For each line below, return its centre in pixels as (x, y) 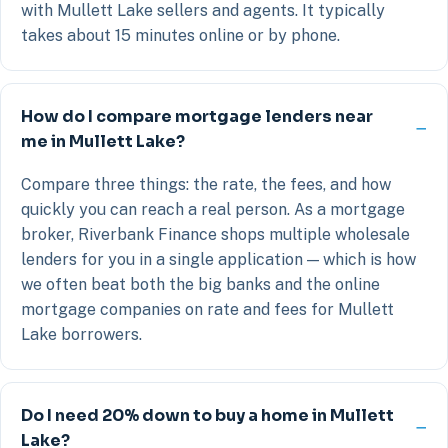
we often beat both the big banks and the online (200, 284)
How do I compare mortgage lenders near (197, 116)
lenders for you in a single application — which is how (218, 259)
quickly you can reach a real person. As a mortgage (213, 209)
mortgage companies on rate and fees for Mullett (207, 309)
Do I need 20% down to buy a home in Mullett (207, 415)
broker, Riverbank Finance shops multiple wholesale (215, 234)
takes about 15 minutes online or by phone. (180, 35)
